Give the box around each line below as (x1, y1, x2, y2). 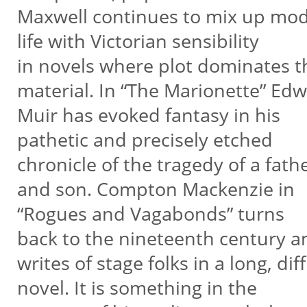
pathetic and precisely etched (16, 127, 278, 152)
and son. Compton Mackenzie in (16, 176, 295, 201)
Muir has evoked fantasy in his (16, 102, 280, 127)
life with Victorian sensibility (16, 28, 259, 53)
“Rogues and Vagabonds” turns (16, 201, 284, 226)
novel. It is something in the (16, 275, 257, 300)
